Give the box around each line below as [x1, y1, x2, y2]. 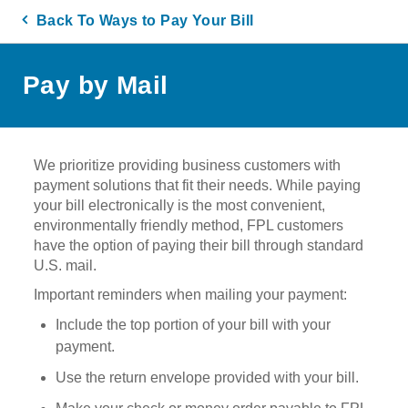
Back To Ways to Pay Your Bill [32, 13, 254, 28]
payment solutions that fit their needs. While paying [34, 177, 362, 193]
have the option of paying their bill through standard [34, 237, 364, 253]
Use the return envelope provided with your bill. [56, 369, 360, 385]
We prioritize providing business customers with [34, 157, 342, 173]
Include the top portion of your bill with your [56, 316, 331, 332]
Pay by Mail [23, 70, 168, 99]
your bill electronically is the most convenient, [34, 197, 326, 213]
